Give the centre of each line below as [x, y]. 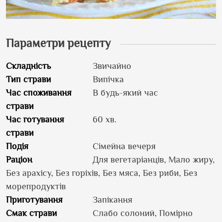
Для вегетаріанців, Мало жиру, [154, 159]
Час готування [35, 119]
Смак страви [31, 213]
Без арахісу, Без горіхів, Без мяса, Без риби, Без [102, 173]
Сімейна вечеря [124, 146]
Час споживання [39, 92]
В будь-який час [125, 92]
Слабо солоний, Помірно [143, 213]
